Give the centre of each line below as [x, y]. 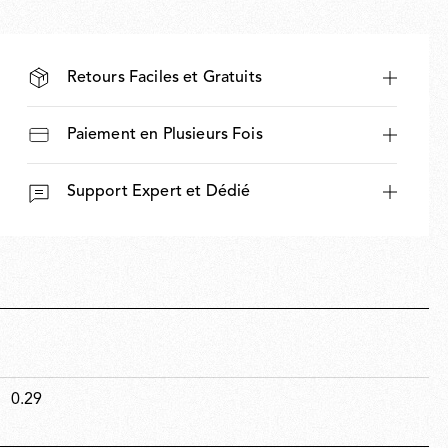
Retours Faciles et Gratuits [164, 77]
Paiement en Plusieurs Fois [164, 134]
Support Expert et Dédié [158, 191]
